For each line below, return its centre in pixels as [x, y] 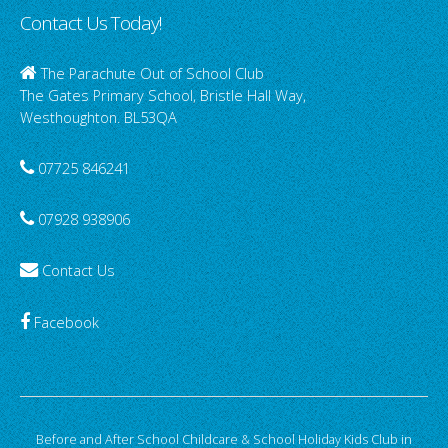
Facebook [66, 321]
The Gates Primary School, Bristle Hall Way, [163, 95]
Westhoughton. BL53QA [98, 117]
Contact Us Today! [91, 22]
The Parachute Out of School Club [152, 73]
